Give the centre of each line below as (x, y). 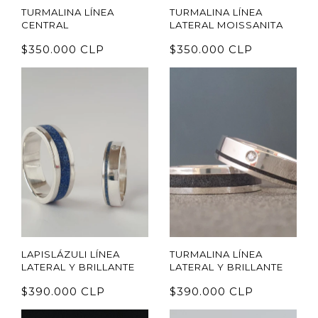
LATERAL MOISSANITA (226, 25)
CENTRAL (45, 25)
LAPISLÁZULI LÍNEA (71, 254)
